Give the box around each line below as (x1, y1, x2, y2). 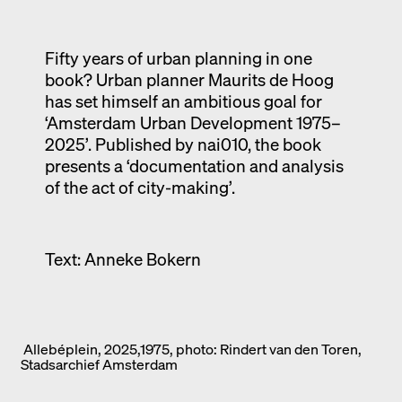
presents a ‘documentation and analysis (44, 153, 344, 177)
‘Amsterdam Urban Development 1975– (44, 110, 341, 134)
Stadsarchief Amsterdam (21, 354, 178, 374)
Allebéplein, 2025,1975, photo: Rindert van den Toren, (21, 338, 362, 359)
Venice (164, 41, 238, 69)
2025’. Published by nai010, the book (44, 132, 321, 155)
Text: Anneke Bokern (44, 247, 201, 270)
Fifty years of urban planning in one (44, 46, 312, 69)
